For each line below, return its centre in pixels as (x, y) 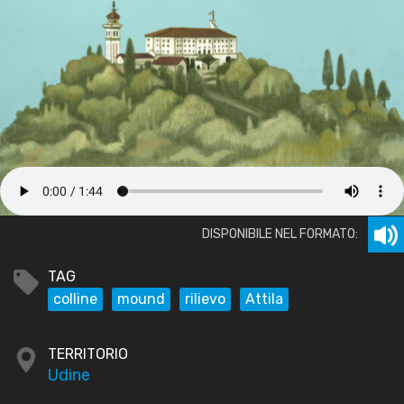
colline (75, 298)
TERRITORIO (88, 353)
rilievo (205, 298)
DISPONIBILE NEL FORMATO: (280, 234)
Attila (264, 298)
